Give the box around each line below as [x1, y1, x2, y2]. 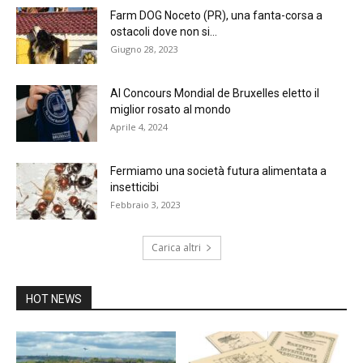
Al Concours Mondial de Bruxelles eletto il [110, 87, 319, 100]
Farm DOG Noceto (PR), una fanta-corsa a [110, 9, 322, 23]
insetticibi [110, 181, 161, 194]
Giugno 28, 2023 [110, 43, 178, 56]
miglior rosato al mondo [110, 103, 231, 117]
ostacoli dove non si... [110, 25, 217, 39]
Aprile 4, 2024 [110, 121, 168, 134]
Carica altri [151, 241, 201, 255]
